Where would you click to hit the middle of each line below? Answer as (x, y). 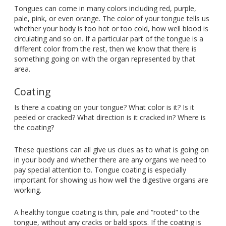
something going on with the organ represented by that (104, 59)
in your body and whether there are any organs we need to (110, 160)
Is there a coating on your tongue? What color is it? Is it (104, 107)
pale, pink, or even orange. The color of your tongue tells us (111, 19)
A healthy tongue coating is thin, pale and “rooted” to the (107, 212)
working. (27, 190)
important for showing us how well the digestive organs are (111, 180)
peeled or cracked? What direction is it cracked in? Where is (110, 118)
